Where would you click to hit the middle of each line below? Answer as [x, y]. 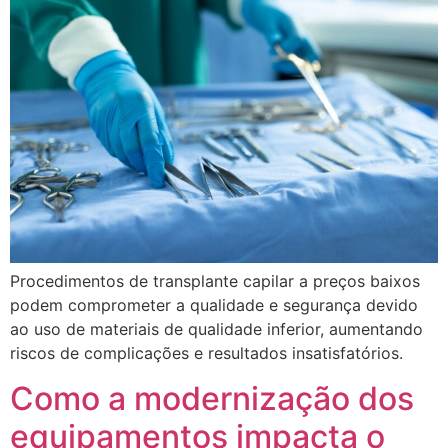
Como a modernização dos [212, 398]
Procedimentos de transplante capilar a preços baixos [215, 281]
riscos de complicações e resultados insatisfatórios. [206, 353]
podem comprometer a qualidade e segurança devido [214, 305]
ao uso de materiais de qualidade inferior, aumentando [216, 329]
